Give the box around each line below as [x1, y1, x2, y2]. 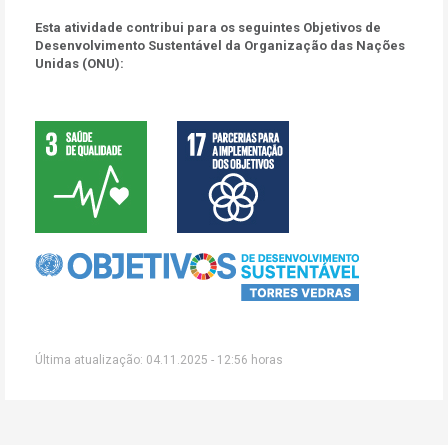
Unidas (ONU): [35, 56, 124, 71]
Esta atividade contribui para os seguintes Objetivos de [35, 20, 381, 35]
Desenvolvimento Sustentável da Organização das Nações [35, 38, 405, 53]
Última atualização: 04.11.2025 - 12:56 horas [35, 353, 283, 367]
